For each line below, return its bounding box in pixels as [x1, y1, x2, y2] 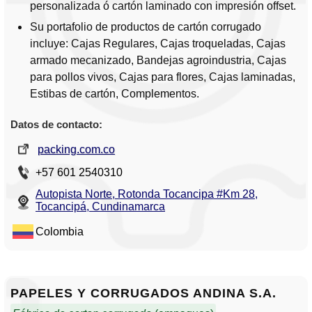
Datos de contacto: [10, 118, 102, 131]
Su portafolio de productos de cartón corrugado [30, 21, 261, 33]
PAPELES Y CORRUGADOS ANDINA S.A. [10, 286, 276, 301]
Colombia [36, 226, 84, 238]
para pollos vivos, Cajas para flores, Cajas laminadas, [30, 71, 295, 84]
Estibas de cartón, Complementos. [30, 88, 199, 100]
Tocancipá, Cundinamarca [36, 201, 165, 213]
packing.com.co [38, 143, 115, 156]
